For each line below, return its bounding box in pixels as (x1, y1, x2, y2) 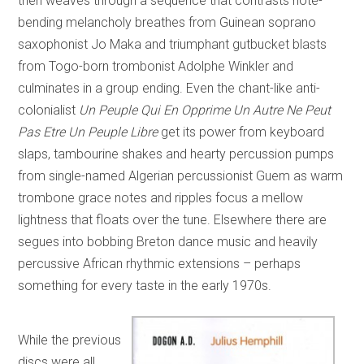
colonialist (18, 102, 80, 118)
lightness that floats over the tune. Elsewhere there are (18, 211, 327, 227)
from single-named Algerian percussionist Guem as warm (18, 167, 344, 184)
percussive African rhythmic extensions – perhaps (18, 255, 301, 271)
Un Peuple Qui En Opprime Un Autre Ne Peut (79, 102, 331, 118)
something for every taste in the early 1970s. (18, 277, 272, 293)
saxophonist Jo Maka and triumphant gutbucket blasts (18, 36, 327, 52)
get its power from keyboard (158, 123, 325, 140)
